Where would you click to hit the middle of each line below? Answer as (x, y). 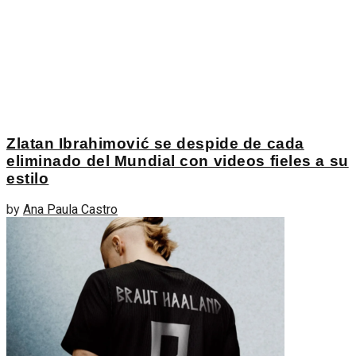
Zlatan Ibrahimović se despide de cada (155, 143)
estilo (28, 178)
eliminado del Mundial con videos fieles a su (178, 161)
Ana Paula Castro (70, 210)
